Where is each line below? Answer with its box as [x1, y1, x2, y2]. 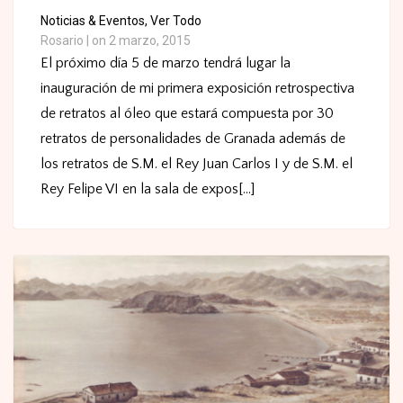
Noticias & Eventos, [40, 13, 148, 28]
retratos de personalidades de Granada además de [40, 130, 345, 147]
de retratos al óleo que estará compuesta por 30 [40, 104, 334, 121]
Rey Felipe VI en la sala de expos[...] [40, 180, 255, 197]
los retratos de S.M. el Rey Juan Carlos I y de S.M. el [40, 155, 353, 172]
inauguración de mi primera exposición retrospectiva [40, 79, 354, 96]
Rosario [40, 32, 84, 48]
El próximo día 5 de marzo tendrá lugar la [40, 54, 291, 71]
